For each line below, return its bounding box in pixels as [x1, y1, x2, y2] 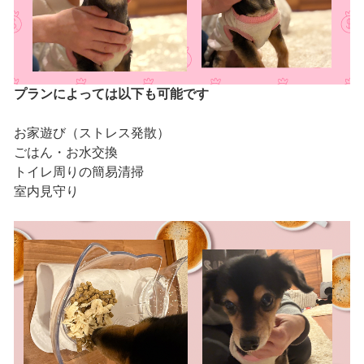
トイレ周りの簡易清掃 [13, 165, 144, 180]
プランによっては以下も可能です [13, 87, 209, 102]
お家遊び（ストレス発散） [13, 126, 170, 141]
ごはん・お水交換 [13, 145, 118, 160]
